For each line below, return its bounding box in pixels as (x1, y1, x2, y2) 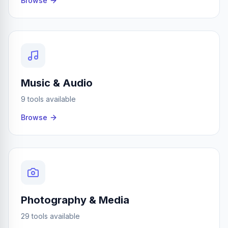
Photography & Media (21, 194, 129, 206)
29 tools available (21, 212, 80, 220)
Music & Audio (21, 77, 93, 89)
